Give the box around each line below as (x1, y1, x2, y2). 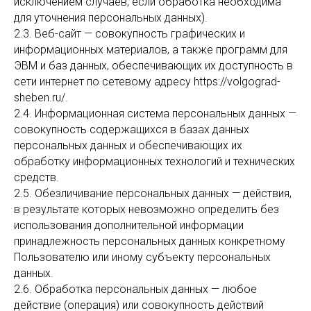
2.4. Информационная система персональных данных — (14, 107, 296, 120)
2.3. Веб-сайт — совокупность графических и (14, 27, 245, 40)
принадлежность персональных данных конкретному (14, 235, 285, 248)
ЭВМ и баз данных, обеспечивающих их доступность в (14, 59, 293, 72)
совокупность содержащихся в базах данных (14, 123, 249, 136)
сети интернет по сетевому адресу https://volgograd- (14, 75, 280, 88)
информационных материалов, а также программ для (14, 43, 287, 56)
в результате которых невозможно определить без (14, 203, 279, 216)
